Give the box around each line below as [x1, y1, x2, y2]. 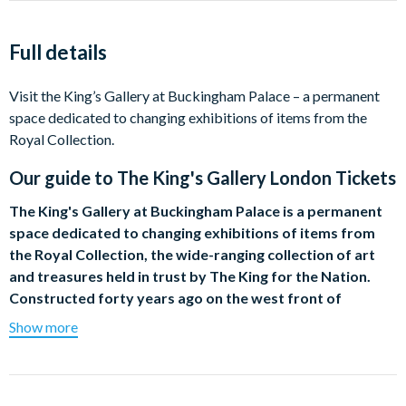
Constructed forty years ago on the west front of [9, 289, 342, 306]
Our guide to [9, 167, 117, 188]
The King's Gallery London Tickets [117, 167, 396, 188]
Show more [9, 318, 78, 335]
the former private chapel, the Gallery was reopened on [9, 333, 382, 350]
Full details [9, 40, 107, 64]
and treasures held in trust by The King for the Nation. [9, 267, 371, 285]
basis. [9, 376, 48, 393]
